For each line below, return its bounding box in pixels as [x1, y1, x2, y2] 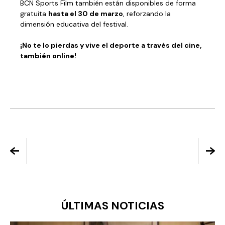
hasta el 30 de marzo [48, 9, 123, 18]
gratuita [20, 9, 48, 18]
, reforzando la [123, 9, 171, 18]
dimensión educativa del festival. [20, 20, 130, 29]
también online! [20, 51, 76, 60]
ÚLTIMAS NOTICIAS [61, 198, 164, 213]
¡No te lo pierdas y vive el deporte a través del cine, [20, 41, 201, 50]
